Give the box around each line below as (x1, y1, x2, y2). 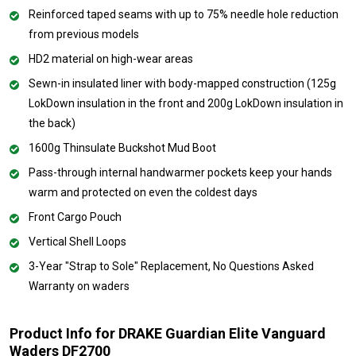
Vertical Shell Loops (29, 235, 126, 249)
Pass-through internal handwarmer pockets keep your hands (29, 166, 332, 180)
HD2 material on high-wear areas (29, 52, 193, 66)
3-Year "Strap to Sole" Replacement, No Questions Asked (29, 260, 314, 273)
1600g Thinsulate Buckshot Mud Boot (29, 141, 216, 155)
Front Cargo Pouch (29, 211, 122, 224)
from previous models (29, 28, 139, 41)
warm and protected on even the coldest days (29, 186, 257, 199)
